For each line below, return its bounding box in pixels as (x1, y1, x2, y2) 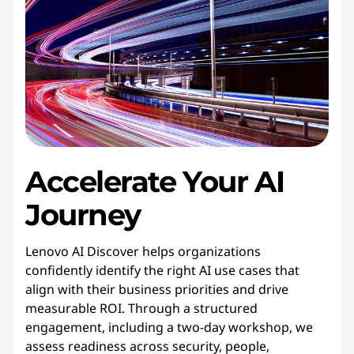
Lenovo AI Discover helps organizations (25, 243, 261, 260)
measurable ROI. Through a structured (25, 299, 258, 317)
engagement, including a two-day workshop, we (25, 318, 313, 336)
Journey (25, 197, 141, 232)
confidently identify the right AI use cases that (25, 262, 299, 279)
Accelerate (25, 164, 176, 199)
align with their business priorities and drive (25, 281, 288, 298)
